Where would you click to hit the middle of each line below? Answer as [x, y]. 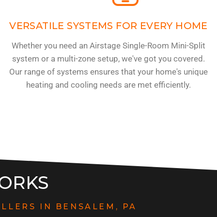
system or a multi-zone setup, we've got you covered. [108, 58]
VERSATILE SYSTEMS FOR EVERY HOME [108, 25]
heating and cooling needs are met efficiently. [108, 85]
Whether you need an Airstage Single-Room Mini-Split [108, 45]
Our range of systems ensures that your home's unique [108, 71]
